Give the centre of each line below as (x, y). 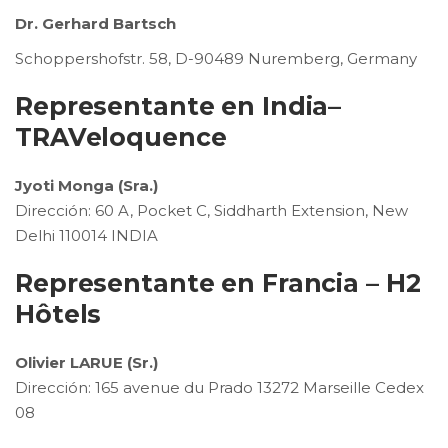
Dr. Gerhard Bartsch (95, 23)
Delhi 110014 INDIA (86, 235)
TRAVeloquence (121, 137)
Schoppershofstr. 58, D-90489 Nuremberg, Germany (216, 58)
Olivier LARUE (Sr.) (86, 362)
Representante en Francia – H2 (218, 283)
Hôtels (58, 314)
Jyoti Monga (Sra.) (86, 185)
